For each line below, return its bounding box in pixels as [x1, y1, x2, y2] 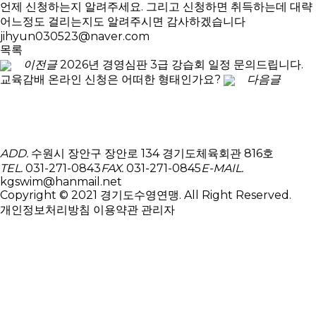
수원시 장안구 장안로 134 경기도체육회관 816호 [28, 147, 274, 161]
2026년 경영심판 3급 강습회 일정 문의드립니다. [60, 58, 303, 72]
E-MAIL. [201, 162, 243, 176]
